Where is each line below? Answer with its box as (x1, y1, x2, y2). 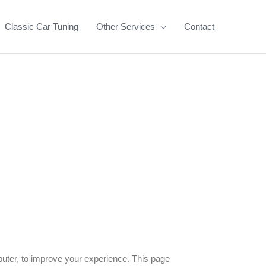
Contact (184, 21, 214, 31)
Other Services (96, 21, 155, 31)
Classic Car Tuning (5, 21, 78, 31)
